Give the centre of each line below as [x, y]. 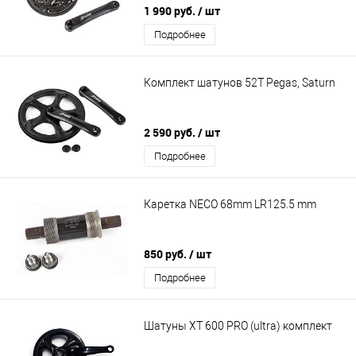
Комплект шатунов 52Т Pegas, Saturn [240, 82]
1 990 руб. [171, 11]
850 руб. [166, 254]
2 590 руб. [171, 133]
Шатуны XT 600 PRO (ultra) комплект [238, 325]
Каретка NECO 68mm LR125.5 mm [230, 204]
